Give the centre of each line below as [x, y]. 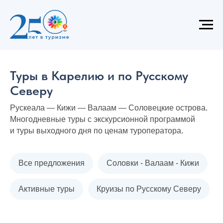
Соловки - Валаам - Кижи [153, 163]
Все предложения [52, 163]
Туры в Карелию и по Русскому [99, 75]
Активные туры [47, 189]
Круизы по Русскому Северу [149, 189]
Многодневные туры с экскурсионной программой [103, 119]
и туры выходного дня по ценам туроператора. [97, 131]
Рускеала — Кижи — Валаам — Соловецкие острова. [109, 108]
